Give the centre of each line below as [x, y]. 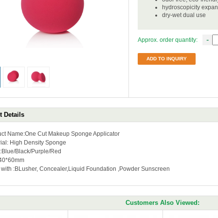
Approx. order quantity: [168, 40]
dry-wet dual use [184, 15]
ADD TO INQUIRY [167, 59]
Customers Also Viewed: [163, 203]
